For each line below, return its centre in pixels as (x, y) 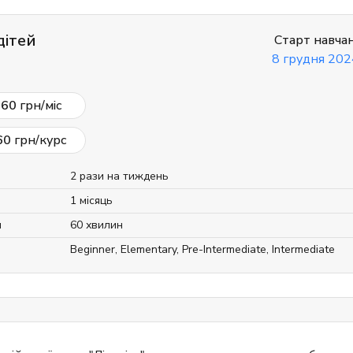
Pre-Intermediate (224, 249)
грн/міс (39, 106)
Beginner (93, 249)
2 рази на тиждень (119, 176)
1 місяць (91, 201)
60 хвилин (97, 225)
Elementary (149, 249)
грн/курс (39, 140)
